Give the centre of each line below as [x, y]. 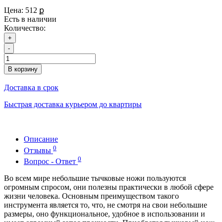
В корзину [23, 69]
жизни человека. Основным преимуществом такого [91, 196]
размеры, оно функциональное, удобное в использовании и [105, 214]
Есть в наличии [30, 19]
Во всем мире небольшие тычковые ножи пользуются [95, 178]
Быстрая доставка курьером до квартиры [73, 105]
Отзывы [38, 150]
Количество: [25, 28]
